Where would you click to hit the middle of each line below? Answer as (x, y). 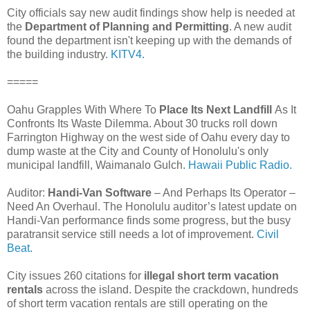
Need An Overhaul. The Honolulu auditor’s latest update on (152, 206)
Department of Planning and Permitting (127, 26)
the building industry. (59, 54)
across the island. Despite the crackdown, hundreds (171, 289)
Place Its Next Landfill (216, 109)
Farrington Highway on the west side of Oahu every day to (148, 137)
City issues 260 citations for (75, 275)
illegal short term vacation (211, 275)
